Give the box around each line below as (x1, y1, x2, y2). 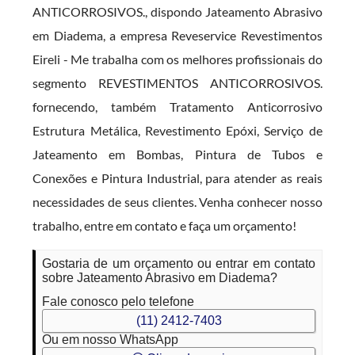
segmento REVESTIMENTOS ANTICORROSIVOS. (32, 75, 323, 90)
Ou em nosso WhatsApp (42, 333, 179, 346)
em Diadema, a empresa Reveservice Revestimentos (32, 28, 323, 43)
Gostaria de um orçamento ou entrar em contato (42, 257, 315, 270)
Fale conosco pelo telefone (42, 295, 195, 308)
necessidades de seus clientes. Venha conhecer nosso (32, 194, 323, 209)
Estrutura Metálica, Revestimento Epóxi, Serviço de (32, 123, 323, 138)
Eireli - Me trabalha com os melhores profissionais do (32, 52, 323, 67)
